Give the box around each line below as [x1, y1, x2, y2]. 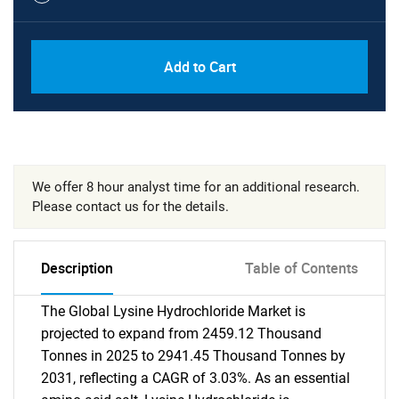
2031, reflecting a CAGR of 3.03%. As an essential [41, 370, 350, 387]
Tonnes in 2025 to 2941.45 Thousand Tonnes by [41, 347, 346, 364]
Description [41, 258, 113, 278]
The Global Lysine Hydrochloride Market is [41, 303, 305, 320]
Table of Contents [245, 258, 358, 278]
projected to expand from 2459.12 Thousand [41, 325, 322, 342]
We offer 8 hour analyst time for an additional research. [32, 179, 360, 195]
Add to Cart [163, 57, 236, 77]
